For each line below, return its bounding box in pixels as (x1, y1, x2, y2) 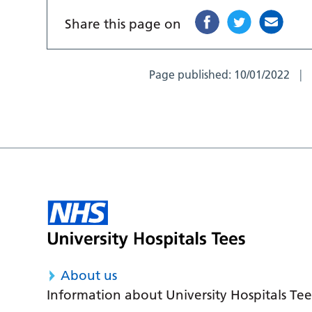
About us (61, 267, 118, 283)
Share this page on (65, 16, 182, 33)
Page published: (149, 68, 235, 82)
